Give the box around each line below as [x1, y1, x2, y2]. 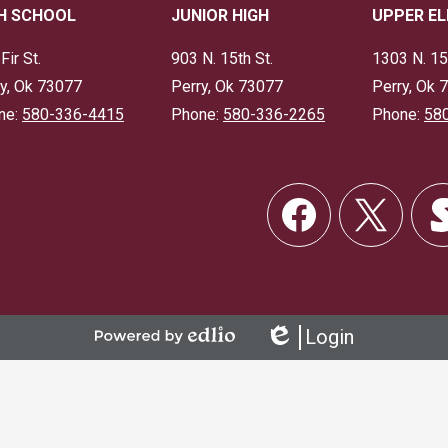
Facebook [266, 244, 336, 264]
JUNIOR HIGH [171, 6, 269, 25]
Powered [93, 344, 158, 363]
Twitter [338, 244, 388, 264]
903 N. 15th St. [171, 49, 273, 68]
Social [261, 181, 305, 201]
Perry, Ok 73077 [171, 77, 283, 96]
